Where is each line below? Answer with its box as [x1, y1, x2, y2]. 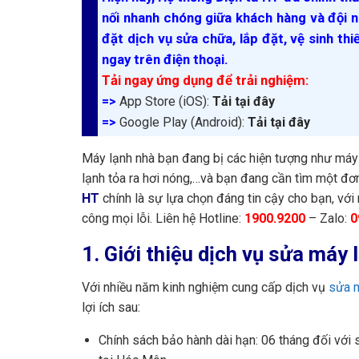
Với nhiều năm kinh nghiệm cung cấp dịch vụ [82, 280, 329, 296]
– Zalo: [305, 210, 350, 226]
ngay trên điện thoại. [102, 50, 228, 67]
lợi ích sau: [82, 300, 140, 316]
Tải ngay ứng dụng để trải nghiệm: [102, 71, 309, 88]
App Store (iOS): [119, 93, 212, 109]
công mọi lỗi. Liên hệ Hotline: [82, 210, 244, 226]
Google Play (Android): [119, 114, 248, 130]
